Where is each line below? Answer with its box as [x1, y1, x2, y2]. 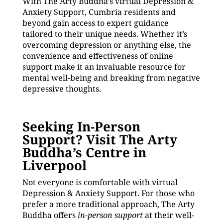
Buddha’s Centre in [22, 143, 146, 161]
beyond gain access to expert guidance [22, 17, 169, 28]
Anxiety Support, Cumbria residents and [22, 6, 176, 17]
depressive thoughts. [22, 83, 101, 94]
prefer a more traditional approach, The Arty [22, 199, 195, 210]
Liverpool [22, 156, 87, 174]
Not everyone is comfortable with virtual [22, 177, 178, 188]
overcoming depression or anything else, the [22, 39, 191, 50]
